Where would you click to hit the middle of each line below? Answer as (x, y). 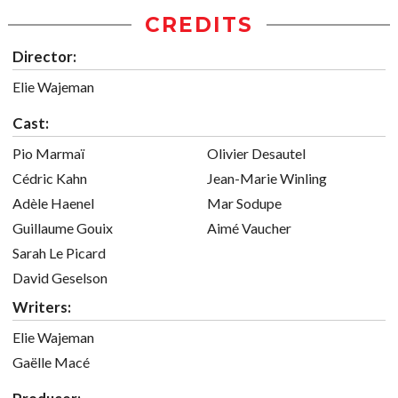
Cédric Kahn (50, 178)
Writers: (42, 307)
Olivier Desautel (256, 153)
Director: (44, 56)
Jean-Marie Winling (267, 178)
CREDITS (199, 25)
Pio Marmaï (48, 153)
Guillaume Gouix (63, 228)
